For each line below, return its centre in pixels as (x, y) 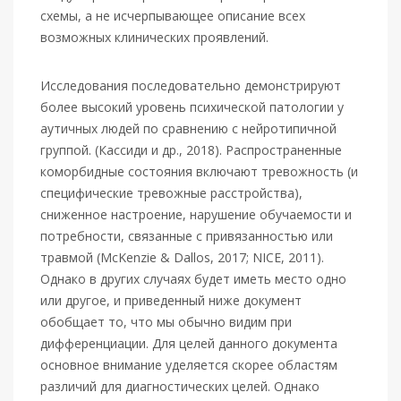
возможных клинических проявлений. (154, 37)
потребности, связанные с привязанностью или (187, 236)
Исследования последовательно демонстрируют (191, 85)
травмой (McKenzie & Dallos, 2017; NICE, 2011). (182, 257)
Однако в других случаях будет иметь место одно (193, 279)
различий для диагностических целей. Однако (180, 386)
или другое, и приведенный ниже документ (171, 300)
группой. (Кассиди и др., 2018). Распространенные (191, 150)
